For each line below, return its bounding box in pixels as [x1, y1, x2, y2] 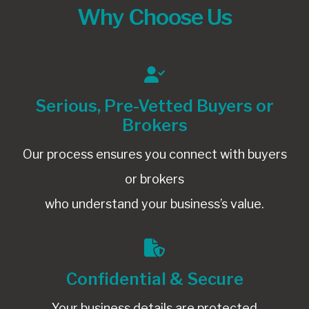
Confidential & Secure [66, 269, 243, 290]
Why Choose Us [77, 3, 232, 31]
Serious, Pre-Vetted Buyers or [35, 96, 274, 117]
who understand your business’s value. [45, 197, 264, 212]
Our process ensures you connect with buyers [22, 147, 287, 162]
